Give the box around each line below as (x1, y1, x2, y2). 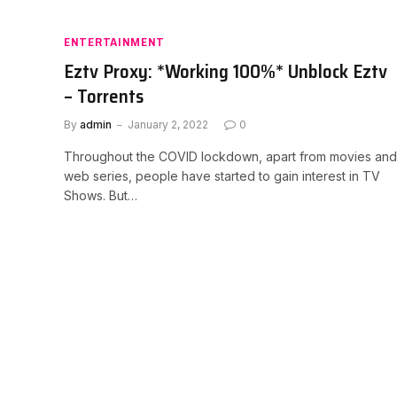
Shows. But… (64, 187, 137, 203)
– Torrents (64, 81, 144, 111)
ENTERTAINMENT (64, 31, 166, 51)
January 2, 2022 (128, 117, 208, 131)
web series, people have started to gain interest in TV (64, 167, 380, 183)
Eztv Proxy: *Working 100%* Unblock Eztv (64, 56, 387, 86)
